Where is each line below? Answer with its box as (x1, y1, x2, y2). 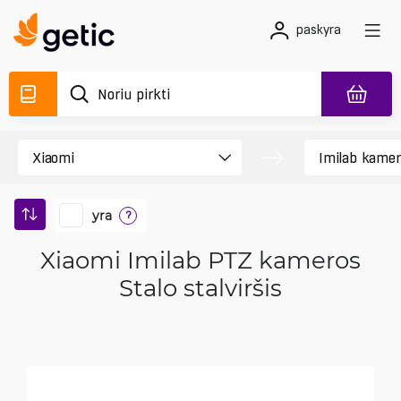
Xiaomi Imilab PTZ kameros (40, 244, 361, 275)
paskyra (296, 22, 341, 37)
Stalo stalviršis (119, 272, 282, 303)
